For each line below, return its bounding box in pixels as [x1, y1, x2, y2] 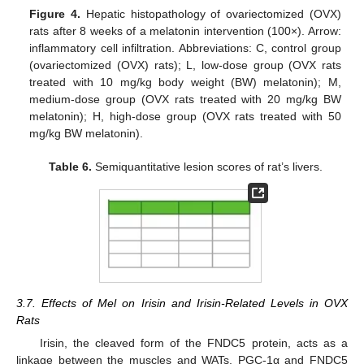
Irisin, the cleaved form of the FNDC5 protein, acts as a [39, 336, 348, 349]
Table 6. [48, 159, 92, 173]
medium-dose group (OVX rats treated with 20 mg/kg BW [29, 92, 341, 106]
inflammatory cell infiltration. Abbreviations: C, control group [29, 41, 341, 54]
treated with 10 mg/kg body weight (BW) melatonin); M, [29, 75, 341, 89]
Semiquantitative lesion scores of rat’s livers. [91, 159, 323, 173]
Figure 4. [29, 6, 81, 20]
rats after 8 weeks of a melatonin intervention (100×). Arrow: [29, 24, 341, 37]
